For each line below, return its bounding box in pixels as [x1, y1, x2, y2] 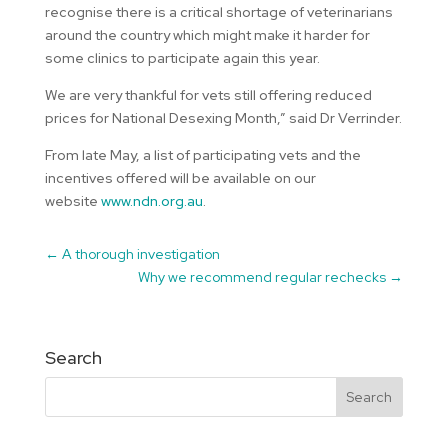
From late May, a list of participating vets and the [44, 145, 361, 164]
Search [44, 345, 102, 369]
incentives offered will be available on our [44, 168, 316, 187]
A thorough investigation [61, 244, 220, 263]
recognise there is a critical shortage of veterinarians [44, 2, 393, 21]
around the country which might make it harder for [44, 25, 370, 44]
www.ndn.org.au [100, 191, 203, 210]
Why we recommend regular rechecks [138, 267, 387, 286]
